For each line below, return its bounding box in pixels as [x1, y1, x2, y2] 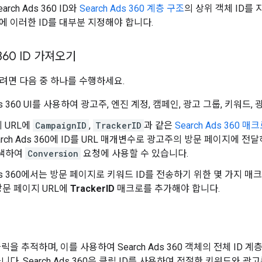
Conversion [27, 147, 78, 159]
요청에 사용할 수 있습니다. [81, 147, 188, 159]
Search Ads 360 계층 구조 [80, 2, 184, 14]
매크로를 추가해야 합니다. [115, 182, 220, 194]
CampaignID [35, 119, 87, 131]
